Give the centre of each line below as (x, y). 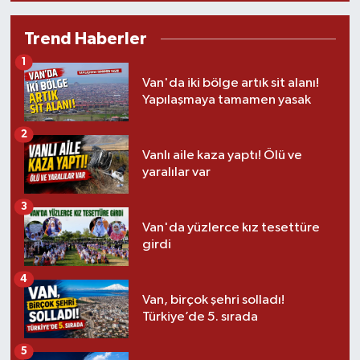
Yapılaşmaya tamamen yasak (226, 100)
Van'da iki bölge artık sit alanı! (230, 84)
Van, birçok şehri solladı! (213, 301)
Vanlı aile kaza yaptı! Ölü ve (222, 156)
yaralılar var (176, 173)
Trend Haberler (85, 39)
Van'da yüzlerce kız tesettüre (231, 228)
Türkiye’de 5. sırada (200, 317)
